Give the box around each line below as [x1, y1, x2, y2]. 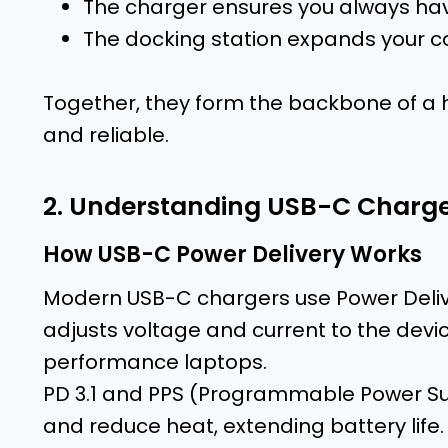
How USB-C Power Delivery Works [43, 238, 422, 270]
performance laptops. [43, 347, 267, 376]
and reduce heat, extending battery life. [43, 411, 444, 440]
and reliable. [43, 120, 169, 149]
